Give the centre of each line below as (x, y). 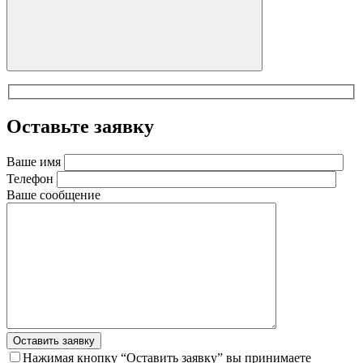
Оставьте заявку (80, 127)
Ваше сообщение (53, 195)
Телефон (30, 179)
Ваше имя (34, 162)
